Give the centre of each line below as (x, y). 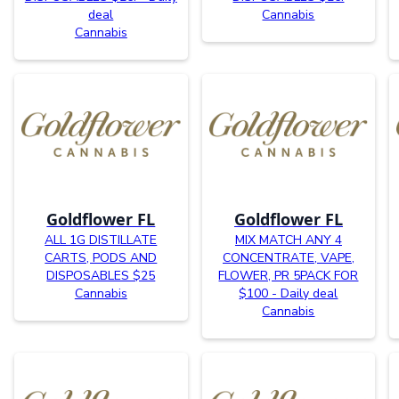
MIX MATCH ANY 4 (288, 240)
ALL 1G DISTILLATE (101, 240)
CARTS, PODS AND (101, 258)
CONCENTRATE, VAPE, (288, 258)
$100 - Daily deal (289, 294)
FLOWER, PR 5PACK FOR (289, 276)
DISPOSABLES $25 (101, 276)
